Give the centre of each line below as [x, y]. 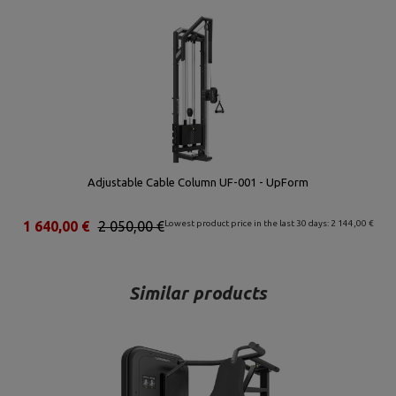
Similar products [198, 293]
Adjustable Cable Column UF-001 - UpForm [198, 182]
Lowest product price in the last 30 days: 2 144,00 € [269, 223]
